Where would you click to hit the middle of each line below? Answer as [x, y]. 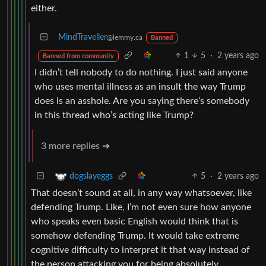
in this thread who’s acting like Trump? [114, 115]
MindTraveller [83, 37]
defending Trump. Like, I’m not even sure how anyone [141, 207]
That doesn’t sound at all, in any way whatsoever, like [141, 193]
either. [44, 8]
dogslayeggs [91, 176]
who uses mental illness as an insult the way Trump [140, 86]
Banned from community [78, 56]
